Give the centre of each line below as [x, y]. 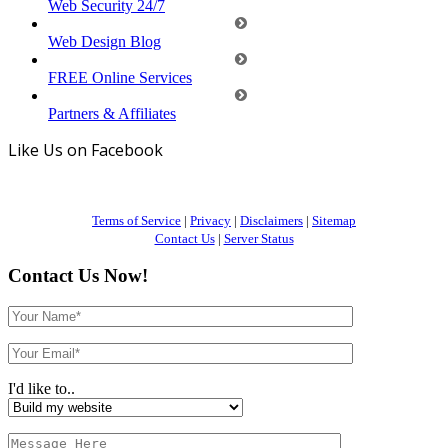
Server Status [258, 238]
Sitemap [334, 220]
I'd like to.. [41, 389]
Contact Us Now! [78, 276]
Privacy [210, 220]
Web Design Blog [104, 41]
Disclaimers [271, 220]
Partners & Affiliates [112, 113]
